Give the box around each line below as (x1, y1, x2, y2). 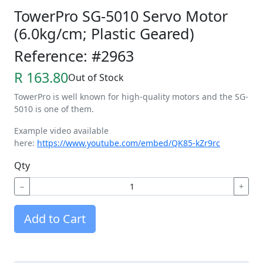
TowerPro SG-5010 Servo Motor (14, 5, 228, 26)
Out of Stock (68, 70, 124, 84)
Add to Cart (24, 210, 86, 227)
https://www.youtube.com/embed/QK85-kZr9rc (37, 137, 220, 149)
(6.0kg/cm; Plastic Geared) (14, 23, 194, 43)
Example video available (14, 124, 109, 136)
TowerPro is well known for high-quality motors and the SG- (14, 90, 248, 102)
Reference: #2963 (14, 45, 134, 66)
